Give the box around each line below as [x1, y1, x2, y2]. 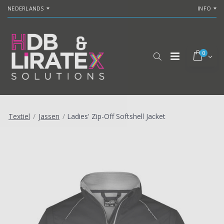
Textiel [8, 111, 30, 121]
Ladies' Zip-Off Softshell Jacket [67, 111, 165, 121]
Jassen [38, 111, 59, 121]
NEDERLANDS [7, 4, 44, 12]
